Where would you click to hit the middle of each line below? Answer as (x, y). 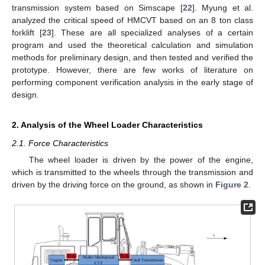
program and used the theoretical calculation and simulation (132, 45)
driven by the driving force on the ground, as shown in (114, 185)
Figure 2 (232, 185)
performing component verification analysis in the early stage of (132, 83)
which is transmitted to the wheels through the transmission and (132, 172)
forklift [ (27, 33)
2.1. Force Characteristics (60, 143)
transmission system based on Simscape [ (97, 8)
